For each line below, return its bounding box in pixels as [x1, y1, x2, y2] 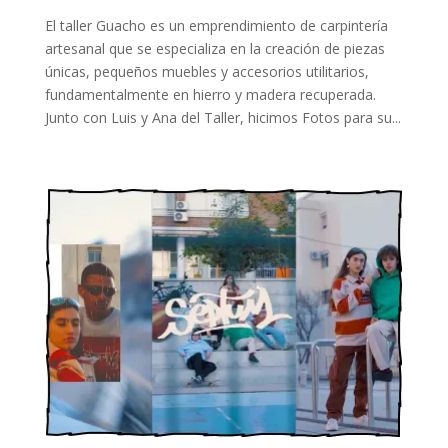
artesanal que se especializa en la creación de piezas [44, 38, 385, 58]
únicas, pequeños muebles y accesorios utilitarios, [44, 61, 369, 81]
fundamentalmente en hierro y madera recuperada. [44, 84, 380, 104]
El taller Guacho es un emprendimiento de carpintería [44, 15, 388, 35]
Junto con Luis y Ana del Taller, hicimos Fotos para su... [44, 107, 401, 127]
